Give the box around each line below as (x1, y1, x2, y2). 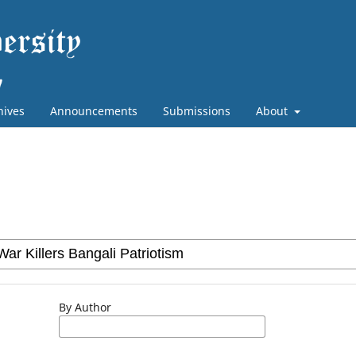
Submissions (163, 103, 230, 118)
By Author (59, 299, 111, 315)
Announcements (50, 103, 137, 118)
